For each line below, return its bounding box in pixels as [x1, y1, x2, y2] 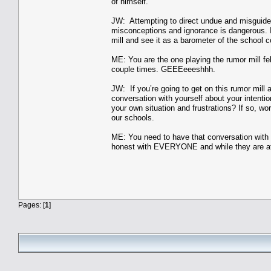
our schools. [111, 113, 154, 122]
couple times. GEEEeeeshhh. [111, 64, 215, 74]
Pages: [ [18, 200, 45, 209]
